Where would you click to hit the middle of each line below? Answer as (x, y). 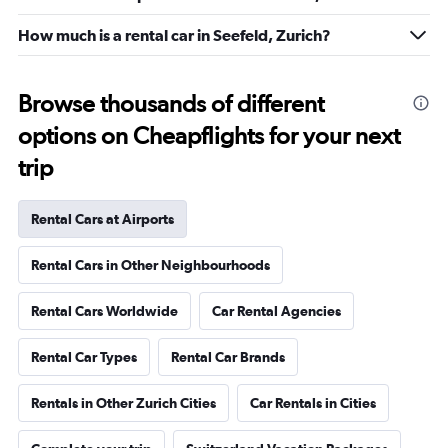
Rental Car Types (84, 357)
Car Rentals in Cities (313, 403)
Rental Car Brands (228, 357)
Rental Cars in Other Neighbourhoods (150, 265)
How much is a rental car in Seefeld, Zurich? (174, 35)
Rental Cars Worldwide (104, 311)
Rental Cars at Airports (102, 219)
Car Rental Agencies (276, 311)
